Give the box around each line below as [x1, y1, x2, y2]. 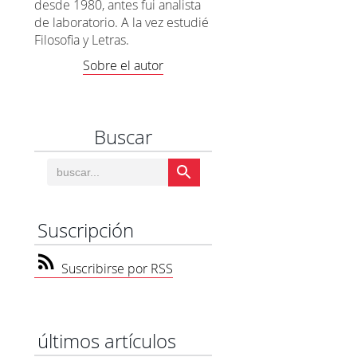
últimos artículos [37, 328, 177, 355]
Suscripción [37, 218, 135, 244]
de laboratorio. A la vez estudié [34, 14, 210, 32]
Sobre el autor [83, 57, 164, 75]
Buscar [94, 124, 153, 151]
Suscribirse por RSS [58, 260, 174, 278]
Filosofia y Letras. [34, 31, 130, 49]
